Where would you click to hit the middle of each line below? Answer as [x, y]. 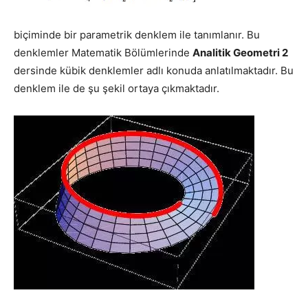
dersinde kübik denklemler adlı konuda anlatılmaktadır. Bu [154, 70]
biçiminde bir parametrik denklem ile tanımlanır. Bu [137, 34]
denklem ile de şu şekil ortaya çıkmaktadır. [117, 88]
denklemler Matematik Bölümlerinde [103, 52]
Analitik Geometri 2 [240, 52]
